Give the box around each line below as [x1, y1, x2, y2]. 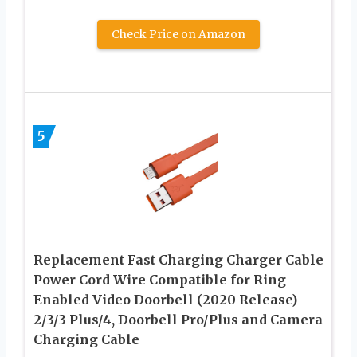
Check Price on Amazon [112, 26, 245, 41]
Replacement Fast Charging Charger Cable [33, 251, 324, 268]
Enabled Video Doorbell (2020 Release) [33, 291, 297, 308]
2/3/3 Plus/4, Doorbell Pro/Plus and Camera [33, 311, 323, 328]
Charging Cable [33, 331, 139, 347]
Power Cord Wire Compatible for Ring [33, 271, 286, 288]
